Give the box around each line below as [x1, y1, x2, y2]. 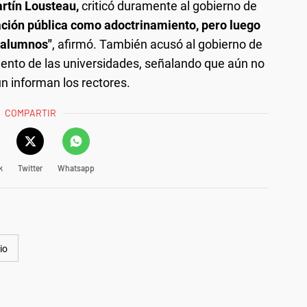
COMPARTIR [5, 106, 57, 119]
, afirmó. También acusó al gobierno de [52, 36, 262, 51]
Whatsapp [57, 162, 95, 173]
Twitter [17, 162, 42, 173]
